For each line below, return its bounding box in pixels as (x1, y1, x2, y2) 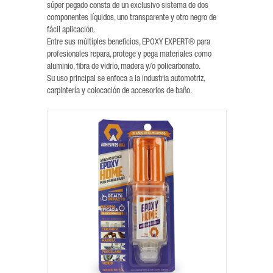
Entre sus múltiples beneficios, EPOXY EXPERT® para (46, 38, 210, 47)
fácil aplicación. (46, 26, 95, 35)
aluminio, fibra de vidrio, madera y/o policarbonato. (46, 63, 200, 71)
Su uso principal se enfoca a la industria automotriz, (46, 75, 205, 83)
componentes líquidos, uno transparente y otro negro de (46, 14, 216, 23)
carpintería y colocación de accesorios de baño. (46, 87, 192, 96)
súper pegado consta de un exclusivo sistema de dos (46, 2, 208, 10)
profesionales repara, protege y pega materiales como (46, 51, 211, 59)
